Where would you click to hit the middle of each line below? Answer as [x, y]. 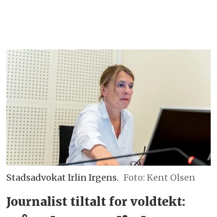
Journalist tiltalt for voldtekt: [96, 202]
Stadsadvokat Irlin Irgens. [63, 178]
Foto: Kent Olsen [159, 178]
